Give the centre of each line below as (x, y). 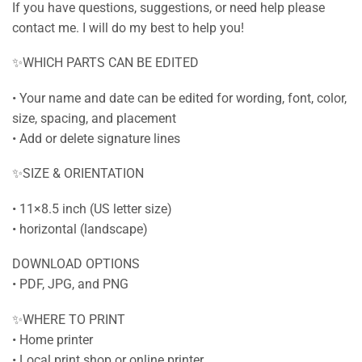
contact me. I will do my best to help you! (128, 27)
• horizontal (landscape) (80, 229)
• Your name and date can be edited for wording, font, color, (179, 98)
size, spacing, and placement (94, 118)
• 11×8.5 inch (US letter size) (92, 208)
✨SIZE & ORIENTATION (78, 174)
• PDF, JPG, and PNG (70, 284)
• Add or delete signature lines (96, 138)
